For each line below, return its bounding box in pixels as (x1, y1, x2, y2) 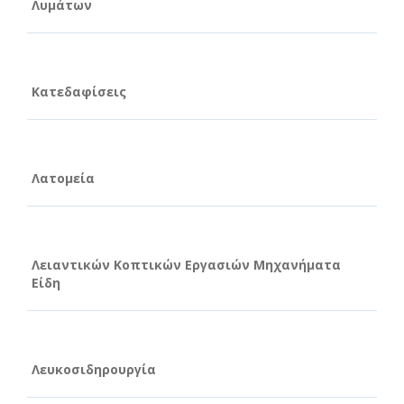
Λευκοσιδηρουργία (32, 360, 156, 378)
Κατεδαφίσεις (32, 82, 126, 100)
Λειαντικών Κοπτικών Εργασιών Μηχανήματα (32, 255, 341, 273)
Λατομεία (32, 169, 95, 187)
